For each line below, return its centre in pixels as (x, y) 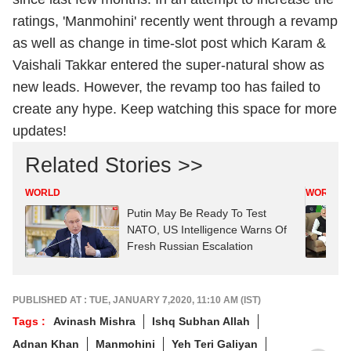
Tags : (29, 322)
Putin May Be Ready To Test (197, 213)
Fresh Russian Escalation (190, 246)
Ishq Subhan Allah (201, 322)
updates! (40, 130)
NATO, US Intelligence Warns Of (207, 229)
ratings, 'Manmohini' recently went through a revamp (175, 21)
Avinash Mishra (94, 322)
